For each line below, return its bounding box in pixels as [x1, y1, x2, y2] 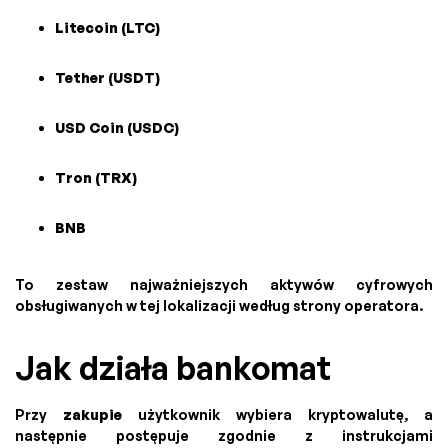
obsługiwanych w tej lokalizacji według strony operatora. [15, 296, 423, 314]
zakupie [63, 405, 122, 423]
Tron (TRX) [55, 168, 137, 186]
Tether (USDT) [55, 68, 160, 86]
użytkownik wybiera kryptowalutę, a [122, 405, 433, 423]
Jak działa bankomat [15, 347, 331, 388]
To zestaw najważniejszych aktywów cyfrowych [15, 275, 433, 293]
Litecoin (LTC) [55, 18, 160, 36]
